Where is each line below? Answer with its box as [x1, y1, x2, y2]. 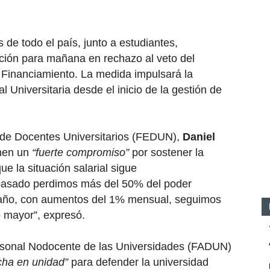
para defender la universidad [68, 256, 209, 268]
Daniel [183, 131, 215, 143]
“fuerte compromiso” [32, 146, 129, 159]
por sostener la [129, 146, 204, 159]
